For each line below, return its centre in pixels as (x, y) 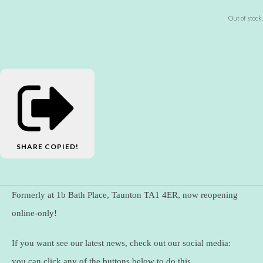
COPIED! (61, 146)
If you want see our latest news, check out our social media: (121, 243)
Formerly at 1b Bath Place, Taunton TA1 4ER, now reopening (125, 195)
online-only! (34, 213)
